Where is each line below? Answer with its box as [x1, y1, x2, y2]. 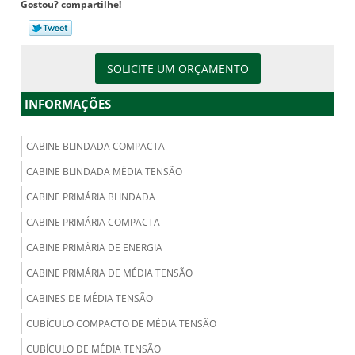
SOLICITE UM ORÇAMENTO [106, 61, 249, 77]
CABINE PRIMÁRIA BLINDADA [25, 190, 155, 204]
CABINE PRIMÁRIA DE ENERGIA [25, 241, 162, 255]
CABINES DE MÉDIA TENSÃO [25, 292, 153, 306]
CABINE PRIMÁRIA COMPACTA [25, 216, 160, 230]
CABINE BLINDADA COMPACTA [25, 139, 165, 154]
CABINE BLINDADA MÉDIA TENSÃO [25, 165, 182, 179]
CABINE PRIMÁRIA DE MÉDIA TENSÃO [25, 266, 193, 281]
